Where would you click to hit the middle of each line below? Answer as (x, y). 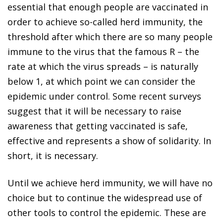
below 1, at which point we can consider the (101, 81)
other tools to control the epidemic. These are (107, 212)
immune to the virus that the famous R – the (103, 51)
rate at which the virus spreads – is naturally (103, 66)
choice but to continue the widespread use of (105, 197)
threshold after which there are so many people (110, 36)
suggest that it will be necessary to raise (94, 111)
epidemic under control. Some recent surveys (104, 96)
